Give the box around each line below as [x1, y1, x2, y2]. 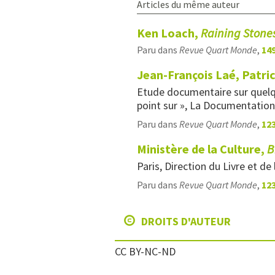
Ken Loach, [137, 25, 201, 41]
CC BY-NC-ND [115, 244, 176, 258]
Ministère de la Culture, [137, 141, 265, 157]
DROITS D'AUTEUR [139, 214, 231, 228]
